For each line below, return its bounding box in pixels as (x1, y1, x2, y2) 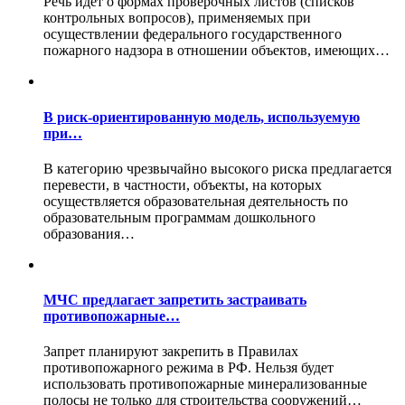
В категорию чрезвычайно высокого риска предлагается (43, 160, 391, 176)
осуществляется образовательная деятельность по (43, 193, 348, 209)
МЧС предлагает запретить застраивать (43, 292, 306, 308)
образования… (43, 225, 135, 241)
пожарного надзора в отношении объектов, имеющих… (43, 42, 390, 59)
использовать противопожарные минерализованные (43, 376, 367, 392)
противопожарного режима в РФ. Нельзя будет (43, 360, 334, 376)
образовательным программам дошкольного (43, 209, 316, 225)
